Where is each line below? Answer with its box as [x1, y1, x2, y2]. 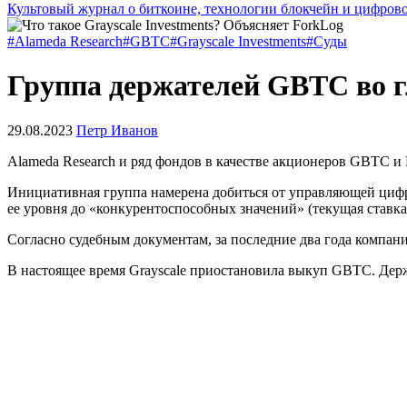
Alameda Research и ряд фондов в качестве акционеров [7, 153, 350, 169]
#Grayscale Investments [170, 34, 306, 49]
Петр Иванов [76, 122, 158, 138]
